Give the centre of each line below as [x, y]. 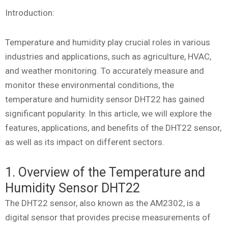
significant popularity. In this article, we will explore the [108, 113]
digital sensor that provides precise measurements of [108, 217]
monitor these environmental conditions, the [90, 85]
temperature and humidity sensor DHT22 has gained [105, 99]
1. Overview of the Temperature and [105, 172]
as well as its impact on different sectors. [85, 142]
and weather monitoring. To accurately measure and [105, 70]
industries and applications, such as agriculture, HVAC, [108, 56]
